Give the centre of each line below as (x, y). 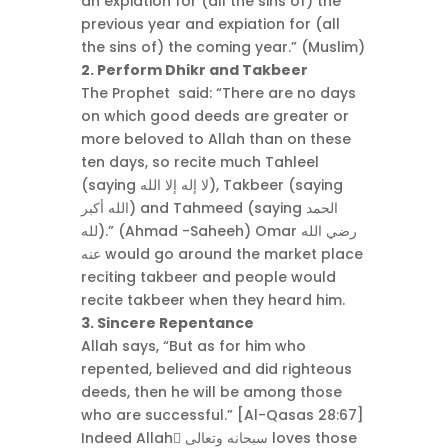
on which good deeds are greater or (214, 115)
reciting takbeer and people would (208, 276)
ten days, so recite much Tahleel (199, 161)
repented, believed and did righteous (216, 368)
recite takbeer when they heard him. (212, 299)
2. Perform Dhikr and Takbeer (194, 69)
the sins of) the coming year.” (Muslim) (222, 46)
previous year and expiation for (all (210, 23)
